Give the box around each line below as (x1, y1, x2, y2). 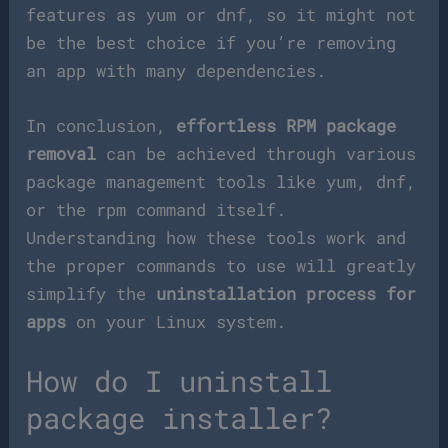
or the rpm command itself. (26, 198, 287, 222)
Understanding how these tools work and (26, 226, 407, 250)
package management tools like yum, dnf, (26, 170, 417, 194)
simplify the (26, 282, 157, 306)
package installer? (26, 399, 333, 438)
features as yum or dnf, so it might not (26, 2, 417, 26)
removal (26, 142, 97, 166)
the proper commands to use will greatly (26, 254, 417, 278)
